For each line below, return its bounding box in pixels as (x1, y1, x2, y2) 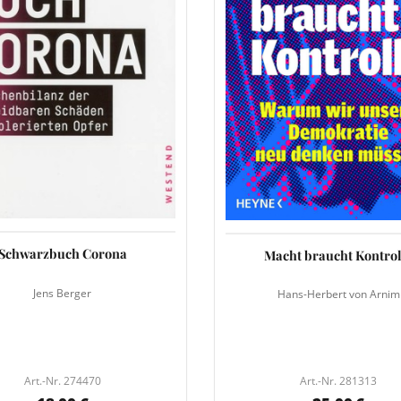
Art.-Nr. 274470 (23, 373, 101, 389)
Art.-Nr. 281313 (300, 373, 378, 389)
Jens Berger (33, 285, 92, 301)
